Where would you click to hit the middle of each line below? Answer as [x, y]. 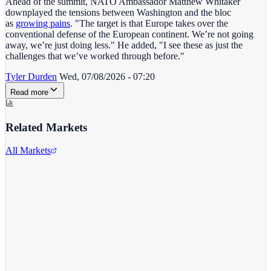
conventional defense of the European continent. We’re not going [129, 34]
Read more [29, 92]
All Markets [28, 151]
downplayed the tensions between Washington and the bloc [118, 12]
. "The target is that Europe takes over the [149, 23]
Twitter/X [24, 180]
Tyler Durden [31, 76]
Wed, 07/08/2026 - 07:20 [107, 76]
